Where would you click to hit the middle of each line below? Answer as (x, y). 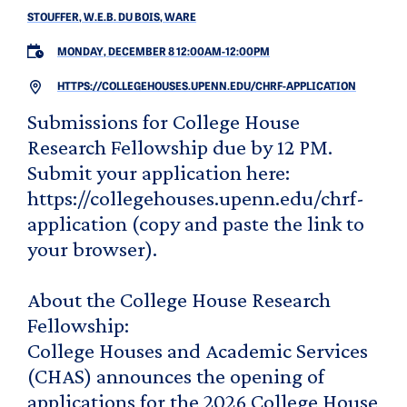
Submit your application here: (159, 172)
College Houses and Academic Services (198, 350)
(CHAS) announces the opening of (176, 375)
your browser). (92, 248)
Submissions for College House (164, 121)
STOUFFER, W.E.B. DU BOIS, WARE (112, 18)
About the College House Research (179, 299)
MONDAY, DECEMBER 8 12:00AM (139, 52)
